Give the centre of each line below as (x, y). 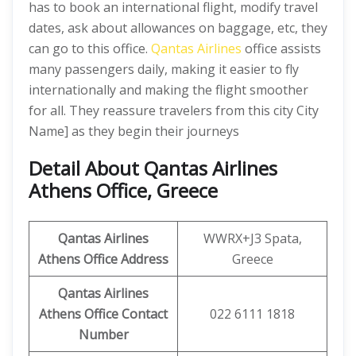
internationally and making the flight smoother (168, 90)
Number (103, 335)
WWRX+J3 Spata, (252, 238)
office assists (281, 48)
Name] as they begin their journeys (134, 131)
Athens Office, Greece (123, 190)
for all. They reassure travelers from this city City (174, 110)
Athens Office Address (103, 259)
